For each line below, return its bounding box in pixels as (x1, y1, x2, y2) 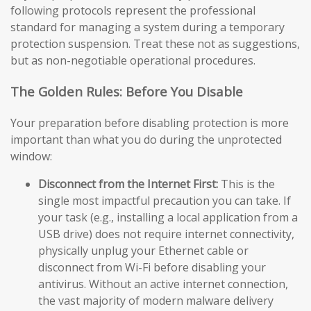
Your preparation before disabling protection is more (10, 115, 289, 131)
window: (10, 148, 52, 164)
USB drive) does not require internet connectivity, (38, 226, 294, 242)
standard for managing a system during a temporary (10, 19, 285, 35)
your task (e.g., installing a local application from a (38, 209, 298, 225)
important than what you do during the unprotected (10, 131, 282, 147)
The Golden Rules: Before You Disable (10, 82, 243, 100)
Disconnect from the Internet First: (38, 176, 218, 192)
